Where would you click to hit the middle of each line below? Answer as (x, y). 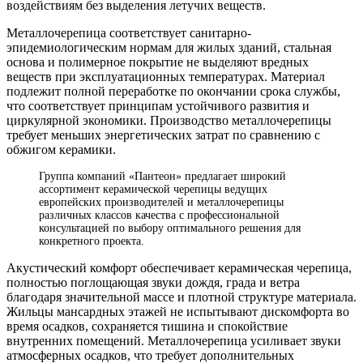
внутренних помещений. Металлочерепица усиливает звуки (174, 340)
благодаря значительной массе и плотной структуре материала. (181, 297)
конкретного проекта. (92, 241)
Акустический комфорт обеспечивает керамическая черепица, (179, 267)
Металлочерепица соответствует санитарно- (129, 32)
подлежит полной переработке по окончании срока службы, (173, 91)
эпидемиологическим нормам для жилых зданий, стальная (169, 47)
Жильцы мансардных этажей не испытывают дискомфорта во (178, 311)
